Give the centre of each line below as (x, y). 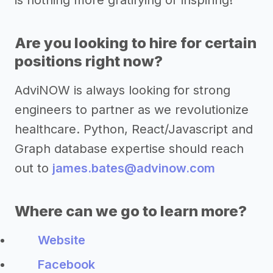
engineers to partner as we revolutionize (132, 110)
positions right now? (89, 62)
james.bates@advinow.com (134, 168)
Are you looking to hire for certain (136, 43)
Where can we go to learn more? (131, 211)
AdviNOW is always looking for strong (122, 90)
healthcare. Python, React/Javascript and (134, 129)
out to (34, 168)
